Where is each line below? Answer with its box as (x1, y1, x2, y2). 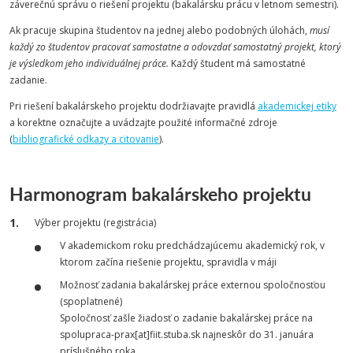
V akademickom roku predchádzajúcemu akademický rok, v (60, 239, 325, 252)
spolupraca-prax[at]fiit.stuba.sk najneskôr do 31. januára (60, 328, 314, 341)
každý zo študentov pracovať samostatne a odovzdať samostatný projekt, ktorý (9, 40, 341, 54)
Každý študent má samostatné (169, 57, 306, 70)
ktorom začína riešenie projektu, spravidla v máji (60, 255, 277, 269)
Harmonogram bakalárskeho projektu (9, 180, 311, 206)
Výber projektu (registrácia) (35, 216, 156, 229)
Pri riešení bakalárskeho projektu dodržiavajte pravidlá (9, 99, 258, 113)
